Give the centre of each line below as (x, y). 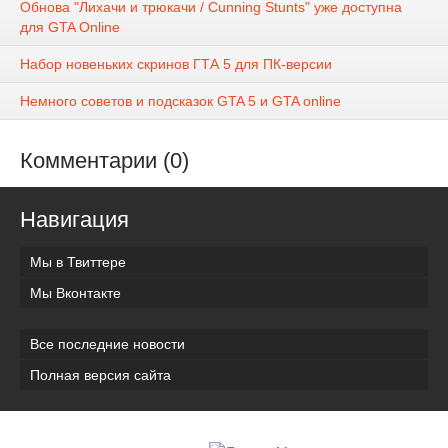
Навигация (74, 220)
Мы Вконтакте (75, 292)
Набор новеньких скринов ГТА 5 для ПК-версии (176, 64)
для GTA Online (70, 27)
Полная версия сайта (100, 374)
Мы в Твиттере (78, 261)
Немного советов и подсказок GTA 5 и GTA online (180, 101)
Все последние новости (107, 343)
